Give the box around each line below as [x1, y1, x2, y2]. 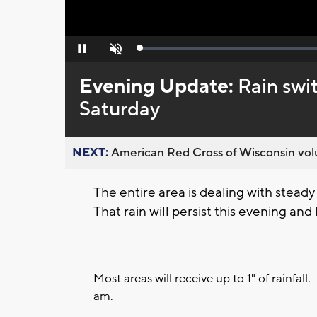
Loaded [140, 46, 170, 57]
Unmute [99, 47, 129, 58]
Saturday [79, 96, 160, 122]
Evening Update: [79, 74, 238, 100]
